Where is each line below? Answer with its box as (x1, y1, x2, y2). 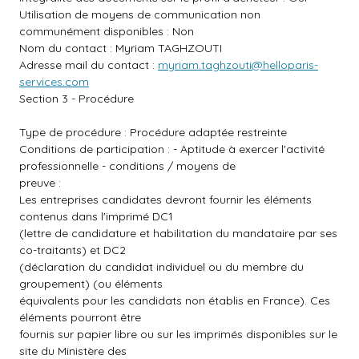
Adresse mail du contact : (19, 58, 158, 72)
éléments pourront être (19, 310, 141, 325)
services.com (19, 75, 89, 89)
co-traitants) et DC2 (19, 243, 126, 257)
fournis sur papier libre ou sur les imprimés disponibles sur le (19, 327, 337, 341)
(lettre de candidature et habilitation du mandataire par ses (19, 226, 337, 240)
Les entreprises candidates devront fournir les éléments (19, 192, 312, 207)
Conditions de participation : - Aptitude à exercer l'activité (19, 142, 325, 156)
